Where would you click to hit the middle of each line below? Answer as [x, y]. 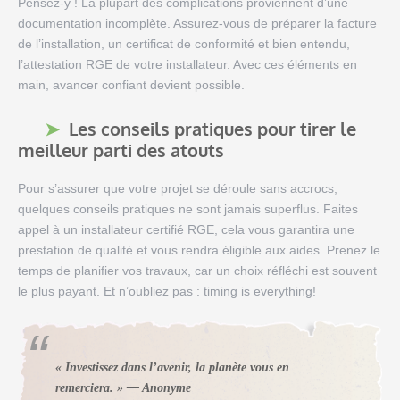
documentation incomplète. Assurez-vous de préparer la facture [197, 24]
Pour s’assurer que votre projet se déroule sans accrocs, [178, 189]
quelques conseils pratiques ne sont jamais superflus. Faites [188, 209]
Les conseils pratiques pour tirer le [212, 129]
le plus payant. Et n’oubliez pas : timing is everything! [167, 292]
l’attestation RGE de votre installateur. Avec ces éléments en [187, 65]
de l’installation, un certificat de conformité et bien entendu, [184, 44]
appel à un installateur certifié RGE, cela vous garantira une [186, 230]
